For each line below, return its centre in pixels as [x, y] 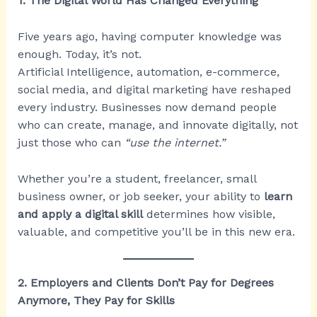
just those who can [71, 143]
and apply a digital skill [80, 214]
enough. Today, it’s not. [79, 54]
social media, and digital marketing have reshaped [154, 90]
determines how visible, [209, 214]
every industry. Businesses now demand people [147, 108]
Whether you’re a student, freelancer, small [137, 178]
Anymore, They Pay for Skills [96, 301]
